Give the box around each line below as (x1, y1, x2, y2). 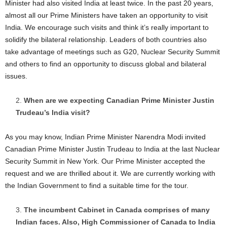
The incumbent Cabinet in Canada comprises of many (24, 206, 210, 214)
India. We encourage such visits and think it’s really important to (5, 23, 209, 32)
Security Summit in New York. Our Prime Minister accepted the (5, 157, 205, 166)
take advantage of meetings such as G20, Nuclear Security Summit (5, 48, 220, 56)
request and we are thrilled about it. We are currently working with (5, 169, 215, 178)
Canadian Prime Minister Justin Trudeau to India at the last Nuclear (5, 145, 220, 154)
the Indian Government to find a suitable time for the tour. (5, 181, 188, 190)
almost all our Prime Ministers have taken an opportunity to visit (5, 11, 208, 20)
